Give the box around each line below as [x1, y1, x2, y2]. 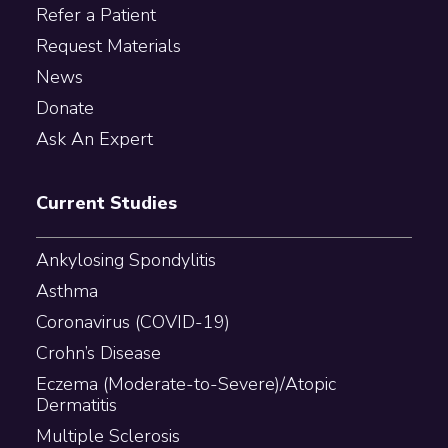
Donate [35, 95, 94, 120]
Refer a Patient [35, 2, 156, 27]
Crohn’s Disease [35, 340, 161, 365]
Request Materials [35, 33, 181, 58]
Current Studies [35, 190, 177, 215]
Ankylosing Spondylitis [35, 247, 216, 272]
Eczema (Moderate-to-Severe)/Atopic [35, 371, 336, 396]
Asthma [35, 278, 98, 303]
